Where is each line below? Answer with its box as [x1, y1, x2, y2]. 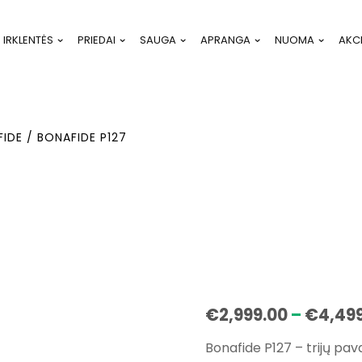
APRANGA [200, 32, 251, 48]
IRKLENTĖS [3, 32, 54, 48]
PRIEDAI [78, 32, 116, 48]
